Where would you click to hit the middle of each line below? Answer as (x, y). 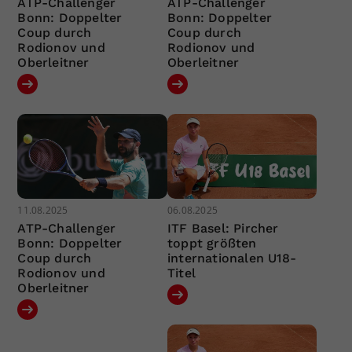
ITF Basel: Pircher (223, 228)
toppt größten (212, 243)
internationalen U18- (231, 258)
